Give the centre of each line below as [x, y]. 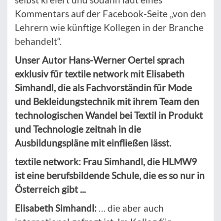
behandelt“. [38, 41]
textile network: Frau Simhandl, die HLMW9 [106, 161]
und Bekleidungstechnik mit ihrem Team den [107, 101]
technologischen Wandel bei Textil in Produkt [109, 115]
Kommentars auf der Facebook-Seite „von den [110, 13]
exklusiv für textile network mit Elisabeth [100, 74]
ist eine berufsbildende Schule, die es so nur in [110, 175]
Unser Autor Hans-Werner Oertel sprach [100, 60]
